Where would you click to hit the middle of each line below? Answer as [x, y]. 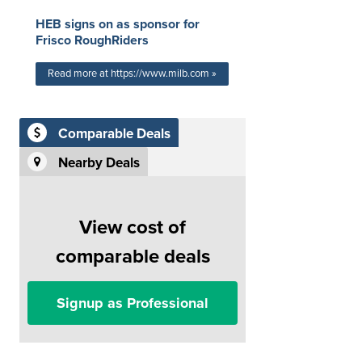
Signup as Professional [133, 303]
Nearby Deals [99, 162]
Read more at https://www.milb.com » [132, 73]
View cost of [133, 227]
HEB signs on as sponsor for [118, 24]
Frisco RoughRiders [92, 40]
